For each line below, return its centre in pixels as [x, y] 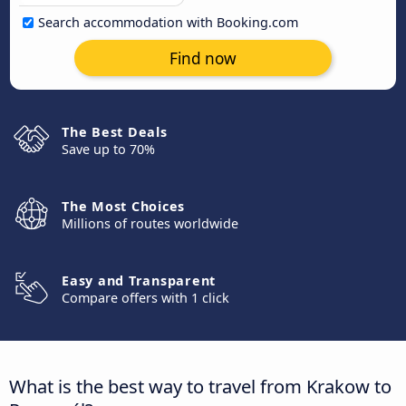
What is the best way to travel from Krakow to [200, 386]
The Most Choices [123, 206]
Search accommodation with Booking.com [168, 22]
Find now [203, 58]
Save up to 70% [108, 149]
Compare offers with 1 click [145, 298]
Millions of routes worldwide [150, 223]
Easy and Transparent [139, 280]
